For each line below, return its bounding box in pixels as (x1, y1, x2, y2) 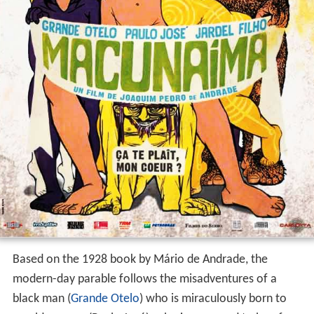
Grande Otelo (70, 292, 139, 306)
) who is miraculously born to (139, 292, 287, 306)
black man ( (12, 292, 71, 306)
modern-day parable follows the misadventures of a (12, 272, 277, 286)
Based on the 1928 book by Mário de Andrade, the (12, 252, 268, 266)
